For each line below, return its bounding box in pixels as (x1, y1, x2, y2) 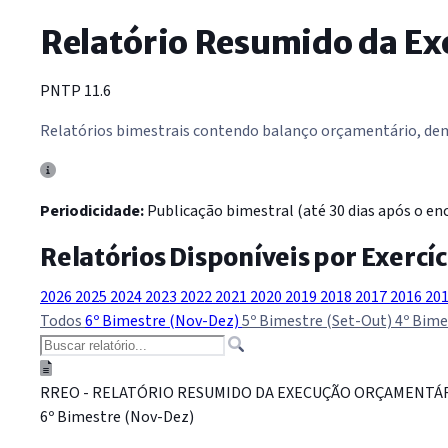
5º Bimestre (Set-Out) (242, 310, 395, 333)
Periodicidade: (40, 200, 144, 223)
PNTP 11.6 (40, 80, 111, 103)
